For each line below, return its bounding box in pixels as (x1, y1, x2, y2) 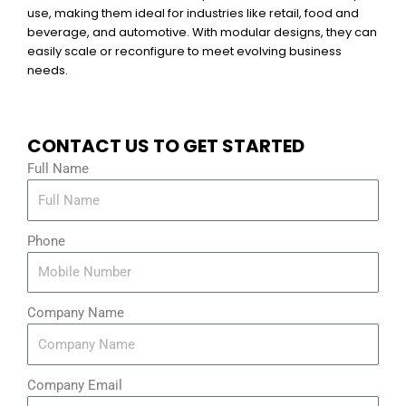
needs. (27, 62, 68, 80)
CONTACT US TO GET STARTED (27, 133, 304, 159)
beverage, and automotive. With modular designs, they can (27, 24, 377, 42)
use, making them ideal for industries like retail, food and (27, 5, 359, 23)
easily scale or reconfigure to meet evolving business (27, 43, 342, 61)
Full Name (27, 160, 89, 178)
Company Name (27, 304, 124, 322)
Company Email (27, 376, 122, 393)
